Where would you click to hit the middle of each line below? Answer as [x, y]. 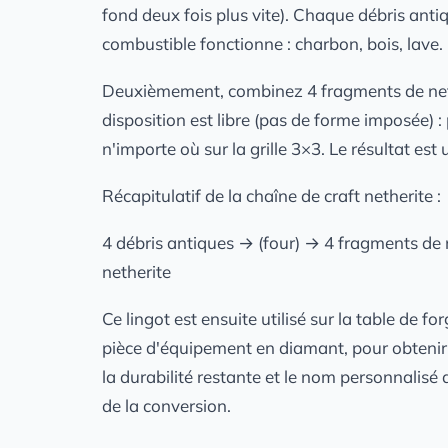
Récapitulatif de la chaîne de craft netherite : [271, 195]
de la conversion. [166, 405]
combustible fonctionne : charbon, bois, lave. [272, 43]
